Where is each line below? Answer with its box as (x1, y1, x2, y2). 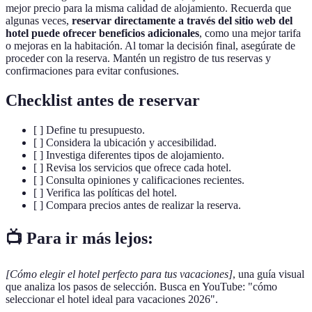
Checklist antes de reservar (6, 91, 200, 110)
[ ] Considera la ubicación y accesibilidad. (33, 136, 217, 149)
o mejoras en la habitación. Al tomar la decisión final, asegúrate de (6, 40, 295, 52)
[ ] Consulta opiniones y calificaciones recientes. (33, 174, 244, 187)
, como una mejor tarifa (199, 27, 301, 40)
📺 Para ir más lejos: (6, 229, 153, 247)
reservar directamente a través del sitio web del (72, 15, 292, 27)
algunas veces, (6, 15, 72, 27)
